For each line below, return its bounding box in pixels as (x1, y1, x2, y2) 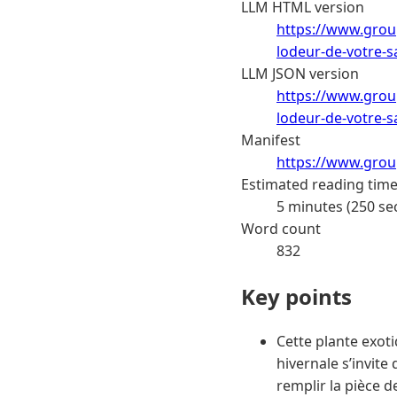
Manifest (241, 129, 300, 150)
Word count (241, 218, 321, 238)
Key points (241, 281, 352, 311)
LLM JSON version (241, 63, 359, 83)
